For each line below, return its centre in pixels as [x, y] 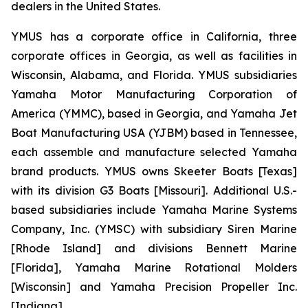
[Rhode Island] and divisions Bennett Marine [154, 248]
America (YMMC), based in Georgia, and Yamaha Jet [154, 113]
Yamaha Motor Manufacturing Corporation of [154, 94]
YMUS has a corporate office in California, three [154, 36]
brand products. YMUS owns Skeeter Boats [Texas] [154, 171]
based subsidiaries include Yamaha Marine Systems [154, 210]
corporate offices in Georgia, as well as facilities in [154, 56]
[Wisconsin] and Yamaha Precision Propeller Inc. [154, 287]
